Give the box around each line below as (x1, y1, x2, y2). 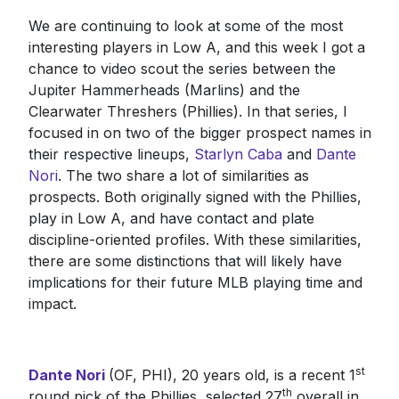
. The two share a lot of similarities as (57, 166, 309, 184)
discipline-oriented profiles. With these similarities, (28, 230, 362, 248)
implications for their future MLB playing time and (28, 273, 362, 291)
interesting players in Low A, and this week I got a (28, 37, 365, 56)
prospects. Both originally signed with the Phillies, (28, 187, 362, 206)
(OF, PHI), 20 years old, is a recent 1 (108, 365, 355, 384)
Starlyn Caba (193, 144, 282, 163)
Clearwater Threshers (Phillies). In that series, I (28, 102, 347, 120)
